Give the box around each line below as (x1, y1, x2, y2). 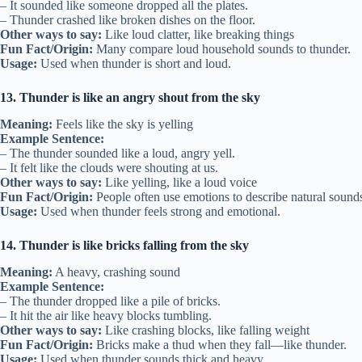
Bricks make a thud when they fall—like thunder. (93, 337, 347, 351)
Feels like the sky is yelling (53, 116, 193, 131)
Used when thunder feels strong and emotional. (37, 204, 280, 218)
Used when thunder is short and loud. (37, 57, 231, 71)
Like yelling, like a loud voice (102, 175, 257, 189)
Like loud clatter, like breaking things (102, 27, 294, 42)
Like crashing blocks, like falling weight (102, 322, 309, 337)
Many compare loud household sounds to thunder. (93, 42, 351, 57)
